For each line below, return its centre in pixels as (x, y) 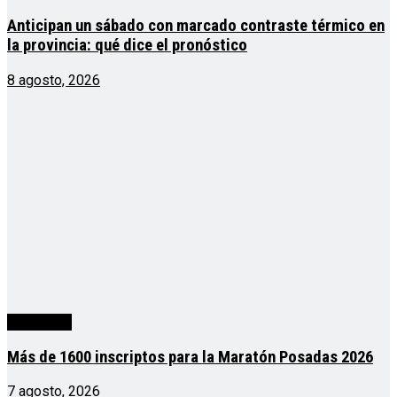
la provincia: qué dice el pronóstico (127, 46)
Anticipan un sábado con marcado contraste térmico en (196, 26)
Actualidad (39, 322)
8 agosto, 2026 (54, 80)
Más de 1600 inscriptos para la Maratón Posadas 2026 (190, 357)
